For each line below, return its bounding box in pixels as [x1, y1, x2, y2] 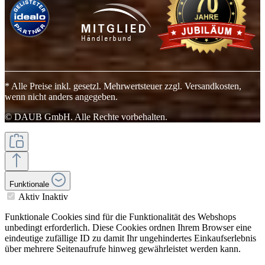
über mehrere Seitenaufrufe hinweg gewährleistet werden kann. [5, 244, 241, 254]
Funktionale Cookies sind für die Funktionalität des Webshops [5, 212, 236, 222]
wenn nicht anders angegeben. [5, 92, 118, 102]
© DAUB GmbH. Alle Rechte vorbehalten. [5, 112, 167, 122]
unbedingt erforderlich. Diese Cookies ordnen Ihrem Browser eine [5, 222, 251, 233]
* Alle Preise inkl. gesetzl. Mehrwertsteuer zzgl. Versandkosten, [5, 81, 241, 92]
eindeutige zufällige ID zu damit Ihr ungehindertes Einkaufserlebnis [5, 233, 256, 244]
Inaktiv [42, 192, 68, 202]
